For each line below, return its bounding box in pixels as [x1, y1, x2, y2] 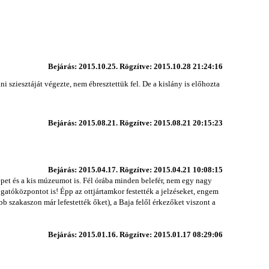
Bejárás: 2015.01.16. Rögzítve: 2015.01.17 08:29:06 [47, 229, 223, 239]
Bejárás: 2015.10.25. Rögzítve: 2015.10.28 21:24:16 [47, 61, 223, 71]
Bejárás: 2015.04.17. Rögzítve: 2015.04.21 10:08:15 [47, 165, 223, 174]
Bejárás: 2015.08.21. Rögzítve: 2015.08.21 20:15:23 [47, 118, 223, 127]
